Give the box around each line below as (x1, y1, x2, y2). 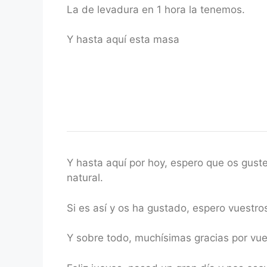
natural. (67, 172, 103, 184)
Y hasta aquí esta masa (67, 33, 179, 45)
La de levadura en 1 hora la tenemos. (67, 3, 245, 15)
